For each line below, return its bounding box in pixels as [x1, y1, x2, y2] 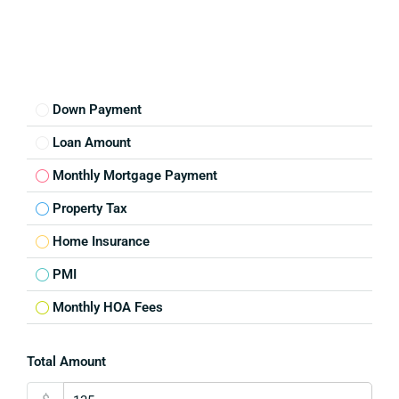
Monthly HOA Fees [53, 299, 163, 315]
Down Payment [53, 102, 142, 118]
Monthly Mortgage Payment [53, 167, 217, 183]
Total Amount [27, 354, 106, 370]
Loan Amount [53, 134, 131, 151]
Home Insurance [53, 233, 150, 249]
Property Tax [53, 200, 127, 216]
